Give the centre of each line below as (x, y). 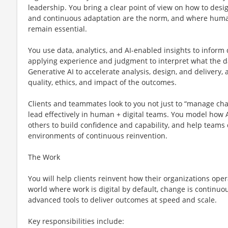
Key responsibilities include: (76, 221)
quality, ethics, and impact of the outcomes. (102, 82)
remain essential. (58, 28)
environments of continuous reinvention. (98, 135)
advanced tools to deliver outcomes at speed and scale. (122, 199)
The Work (44, 157)
